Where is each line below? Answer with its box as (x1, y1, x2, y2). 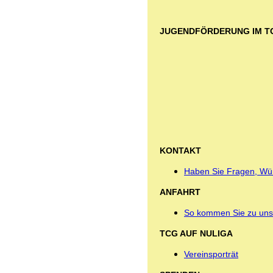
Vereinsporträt (184, 249, 238, 259)
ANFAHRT (160, 186, 247, 197)
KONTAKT (160, 145, 201, 155)
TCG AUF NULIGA (160, 228, 233, 238)
